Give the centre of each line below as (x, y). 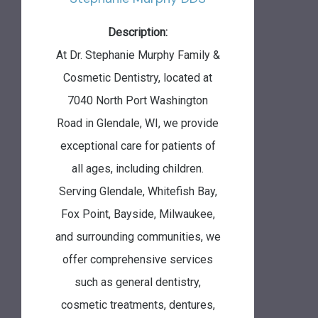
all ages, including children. (138, 168)
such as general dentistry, (138, 282)
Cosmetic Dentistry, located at (138, 77)
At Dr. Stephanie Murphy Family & (138, 55)
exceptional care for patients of (138, 146)
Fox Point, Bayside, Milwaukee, (138, 214)
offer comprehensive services (138, 259)
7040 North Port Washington (138, 100)
